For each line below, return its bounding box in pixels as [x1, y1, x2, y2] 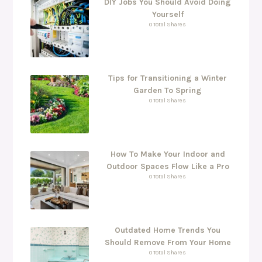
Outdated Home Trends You [115, 225, 220, 235]
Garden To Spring [133, 85, 202, 95]
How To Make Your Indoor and [110, 149, 225, 159]
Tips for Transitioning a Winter [108, 73, 227, 83]
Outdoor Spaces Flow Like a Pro [106, 161, 229, 171]
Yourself [151, 9, 184, 19]
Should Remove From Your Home [104, 237, 231, 247]
